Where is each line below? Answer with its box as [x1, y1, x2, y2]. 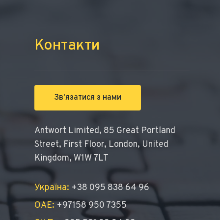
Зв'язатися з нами [54, 93, 121, 103]
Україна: [34, 182, 69, 193]
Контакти [34, 37, 100, 55]
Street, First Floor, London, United [34, 139, 168, 150]
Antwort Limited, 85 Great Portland [34, 125, 175, 137]
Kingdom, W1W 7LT [34, 153, 109, 164]
